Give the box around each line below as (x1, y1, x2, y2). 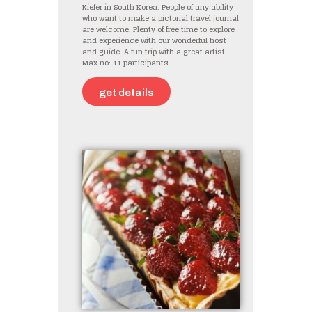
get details (99, 86, 154, 98)
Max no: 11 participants (82, 56, 169, 70)
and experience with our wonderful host (82, 34, 226, 48)
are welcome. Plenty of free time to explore (82, 23, 235, 37)
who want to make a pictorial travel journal (82, 12, 239, 26)
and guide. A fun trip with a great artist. (82, 45, 227, 59)
